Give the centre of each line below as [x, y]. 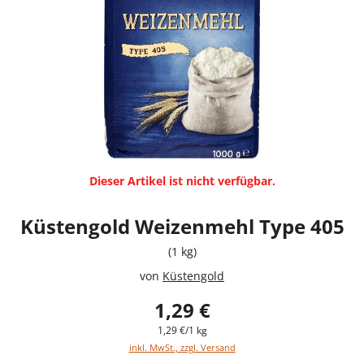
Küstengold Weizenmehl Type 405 [182, 226]
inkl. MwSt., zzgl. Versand [182, 347]
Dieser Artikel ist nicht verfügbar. [182, 180]
